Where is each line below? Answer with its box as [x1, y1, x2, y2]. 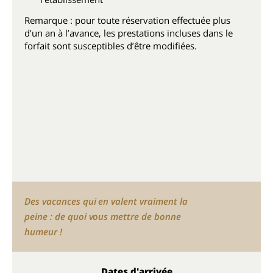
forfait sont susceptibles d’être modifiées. [24, 40, 197, 52]
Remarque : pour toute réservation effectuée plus [24, 14, 230, 26]
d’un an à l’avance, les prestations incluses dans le [24, 27, 233, 39]
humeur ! [24, 225, 62, 238]
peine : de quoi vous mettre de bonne [24, 210, 181, 222]
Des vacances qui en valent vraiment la [24, 195, 188, 207]
